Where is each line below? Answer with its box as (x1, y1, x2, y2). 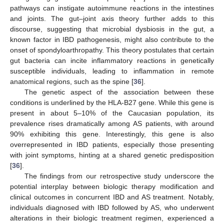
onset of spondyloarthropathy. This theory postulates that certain (10, 46, 214, 54)
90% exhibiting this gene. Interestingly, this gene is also (10, 130, 214, 138)
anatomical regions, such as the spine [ (10, 77, 133, 86)
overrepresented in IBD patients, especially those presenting (10, 140, 214, 149)
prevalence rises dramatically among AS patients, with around (10, 119, 214, 128)
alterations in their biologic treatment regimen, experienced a (10, 214, 214, 222)
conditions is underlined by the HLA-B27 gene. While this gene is (10, 98, 214, 107)
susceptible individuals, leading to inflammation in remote (10, 67, 214, 75)
